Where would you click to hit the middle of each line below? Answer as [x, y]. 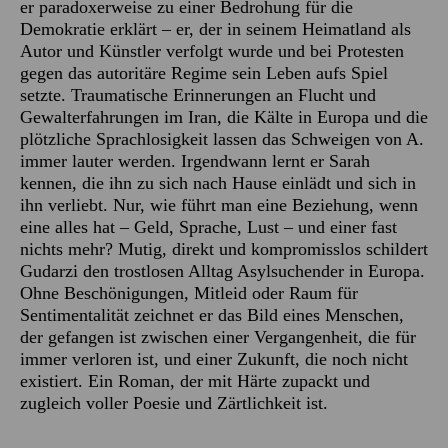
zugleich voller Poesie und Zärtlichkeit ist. [174, 402]
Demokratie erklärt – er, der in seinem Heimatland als [215, 28]
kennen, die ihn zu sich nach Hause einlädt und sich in [218, 182]
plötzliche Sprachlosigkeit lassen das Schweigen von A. [222, 138]
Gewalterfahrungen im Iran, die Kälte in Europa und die [224, 116]
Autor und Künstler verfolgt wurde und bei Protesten [212, 50]
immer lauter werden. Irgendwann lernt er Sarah [195, 160]
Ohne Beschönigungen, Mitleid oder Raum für [189, 292]
